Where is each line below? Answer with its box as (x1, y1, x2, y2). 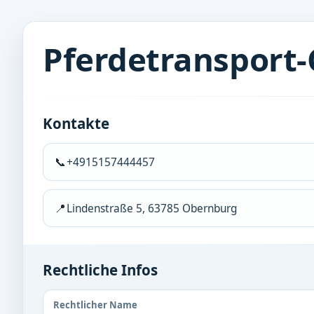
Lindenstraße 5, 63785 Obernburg (67, 200, 238, 216)
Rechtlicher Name (53, 299, 137, 311)
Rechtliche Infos (43, 260, 158, 280)
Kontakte (43, 114, 109, 133)
